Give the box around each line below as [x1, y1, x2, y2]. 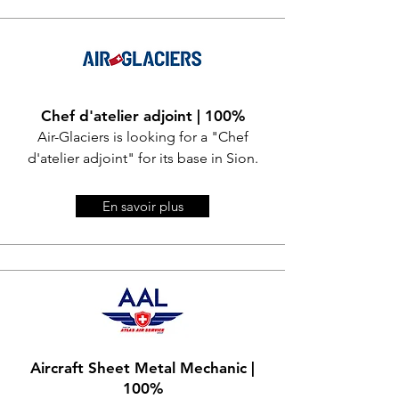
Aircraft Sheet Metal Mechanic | [30, 359, 255, 377]
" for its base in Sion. [126, 150, 258, 167]
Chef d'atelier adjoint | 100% [40, 107, 245, 125]
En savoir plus [102, 198, 183, 215]
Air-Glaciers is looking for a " [37, 128, 218, 145]
